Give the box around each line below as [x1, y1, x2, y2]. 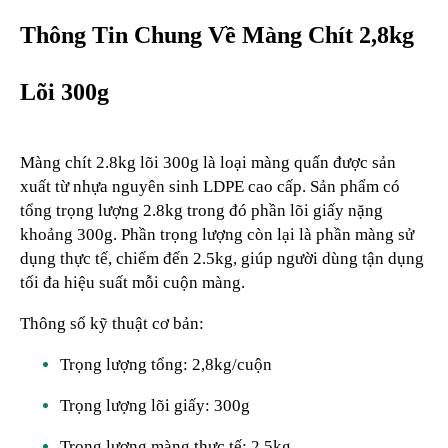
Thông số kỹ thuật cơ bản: [20, 313, 204, 333]
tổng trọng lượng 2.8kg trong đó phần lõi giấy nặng [20, 200, 383, 220]
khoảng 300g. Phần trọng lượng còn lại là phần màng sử [20, 224, 414, 244]
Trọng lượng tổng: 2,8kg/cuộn [60, 354, 272, 374]
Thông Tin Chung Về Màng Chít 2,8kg [20, 22, 414, 49]
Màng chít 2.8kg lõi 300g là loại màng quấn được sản [20, 152, 396, 172]
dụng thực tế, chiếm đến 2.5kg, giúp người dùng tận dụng [20, 248, 424, 268]
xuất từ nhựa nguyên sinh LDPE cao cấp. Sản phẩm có [20, 176, 400, 196]
